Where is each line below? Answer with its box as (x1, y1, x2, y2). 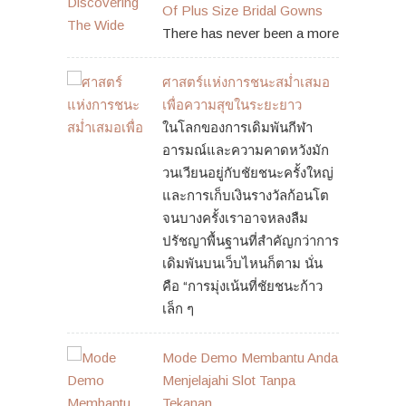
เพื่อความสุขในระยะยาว (162, 97, 302, 112)
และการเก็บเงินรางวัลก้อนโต (162, 188, 329, 203)
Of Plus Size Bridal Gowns (162, 3, 323, 18)
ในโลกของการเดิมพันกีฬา (162, 120, 313, 135)
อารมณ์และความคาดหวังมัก (162, 142, 329, 158)
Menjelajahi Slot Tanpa (162, 372, 295, 388)
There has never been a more (162, 25, 339, 41)
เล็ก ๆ (162, 301, 194, 316)
